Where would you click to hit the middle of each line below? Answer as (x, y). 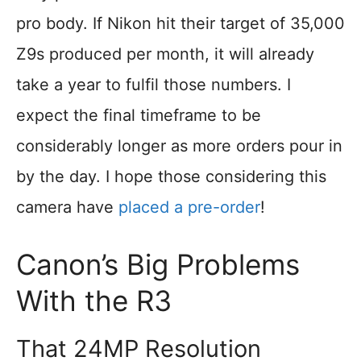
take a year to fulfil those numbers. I (154, 85)
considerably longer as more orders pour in (179, 146)
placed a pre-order (189, 207)
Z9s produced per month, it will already (165, 54)
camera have (67, 207)
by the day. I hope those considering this (171, 177)
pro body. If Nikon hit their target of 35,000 (180, 24)
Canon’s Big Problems (158, 265)
